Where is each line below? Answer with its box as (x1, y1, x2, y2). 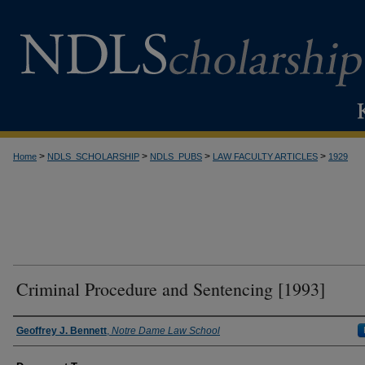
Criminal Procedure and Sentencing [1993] (16, 277, 325, 301)
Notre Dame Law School (112, 325, 220, 336)
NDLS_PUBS (150, 152, 202, 161)
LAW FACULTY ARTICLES (213, 152, 318, 161)
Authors (13, 319, 65, 341)
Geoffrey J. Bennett (16, 325, 107, 336)
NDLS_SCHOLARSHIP (47, 152, 139, 161)
